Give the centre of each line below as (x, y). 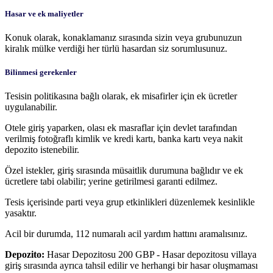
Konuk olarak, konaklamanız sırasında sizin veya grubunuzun (123, 37)
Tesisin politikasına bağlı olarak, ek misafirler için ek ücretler (121, 96)
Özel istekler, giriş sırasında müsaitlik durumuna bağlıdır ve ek (124, 171)
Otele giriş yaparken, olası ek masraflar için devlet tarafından (121, 128)
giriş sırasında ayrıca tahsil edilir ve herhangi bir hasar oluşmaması (131, 266)
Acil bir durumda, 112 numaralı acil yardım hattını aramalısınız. (126, 234)
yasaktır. (21, 213)
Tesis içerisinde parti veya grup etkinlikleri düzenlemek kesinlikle (130, 202)
